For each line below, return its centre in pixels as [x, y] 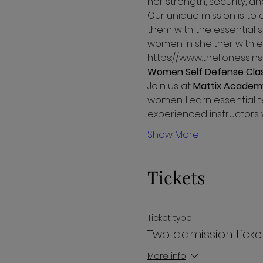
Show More [173, 134]
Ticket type [169, 218]
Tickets [176, 177]
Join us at [170, 86]
